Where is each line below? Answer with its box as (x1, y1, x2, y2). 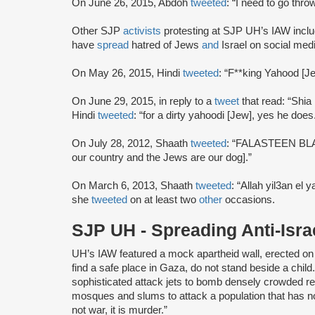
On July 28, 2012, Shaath (72, 137, 191, 149)
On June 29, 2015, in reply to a (72, 95, 214, 107)
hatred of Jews (131, 39, 202, 51)
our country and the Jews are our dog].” (72, 151, 252, 163)
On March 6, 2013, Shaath (72, 179, 195, 191)
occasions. (222, 193, 275, 205)
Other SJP (72, 25, 123, 37)
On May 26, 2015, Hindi (72, 67, 183, 79)
